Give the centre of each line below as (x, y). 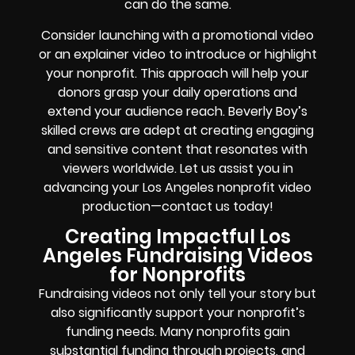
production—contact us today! (177, 206)
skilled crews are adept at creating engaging (177, 130)
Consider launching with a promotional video (177, 35)
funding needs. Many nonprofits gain (177, 332)
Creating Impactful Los (177, 237)
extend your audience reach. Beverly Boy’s (177, 111)
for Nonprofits (177, 275)
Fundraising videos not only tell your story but (177, 294)
